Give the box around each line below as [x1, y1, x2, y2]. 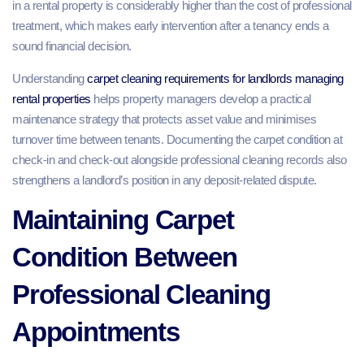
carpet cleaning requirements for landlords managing [87, 71, 344, 85]
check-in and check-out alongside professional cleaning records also [12, 152, 347, 167]
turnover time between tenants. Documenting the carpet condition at [12, 132, 342, 146]
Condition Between [12, 241, 237, 272]
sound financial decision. [12, 39, 132, 54]
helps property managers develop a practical [90, 91, 311, 106]
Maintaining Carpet [12, 204, 234, 235]
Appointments [12, 316, 180, 347]
